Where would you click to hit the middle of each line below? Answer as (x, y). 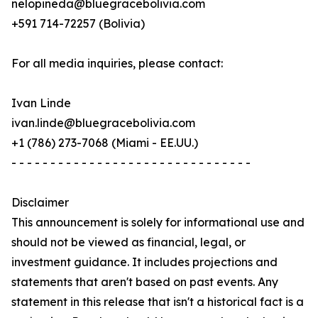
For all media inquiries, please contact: (117, 64)
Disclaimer (40, 203)
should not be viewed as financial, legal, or (128, 242)
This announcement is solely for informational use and (158, 223)
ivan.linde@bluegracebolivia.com (103, 123)
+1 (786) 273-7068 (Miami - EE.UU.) (105, 143)
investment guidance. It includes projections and (144, 262)
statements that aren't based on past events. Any (145, 282)
